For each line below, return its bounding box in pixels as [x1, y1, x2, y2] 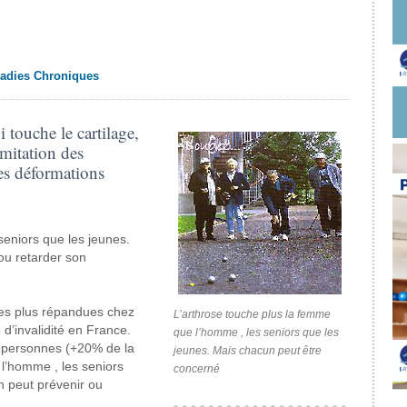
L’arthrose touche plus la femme [173, 308, 331, 321]
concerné [173, 362, 220, 375]
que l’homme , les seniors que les [173, 326, 339, 339]
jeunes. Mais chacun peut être [173, 344, 322, 357]
